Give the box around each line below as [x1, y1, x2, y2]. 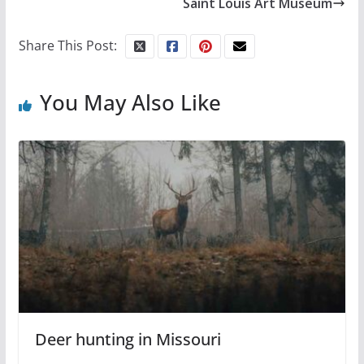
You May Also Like [39, 88, 221, 118]
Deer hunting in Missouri [34, 328, 221, 350]
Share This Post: [18, 37, 117, 55]
